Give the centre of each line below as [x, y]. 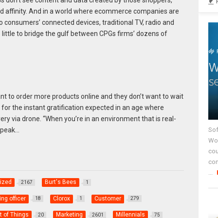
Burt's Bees [60, 182]
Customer [108, 198]
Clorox [61, 198]
